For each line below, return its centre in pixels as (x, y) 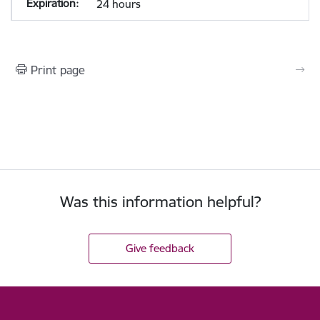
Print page (58, 70)
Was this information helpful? (160, 202)
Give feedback (160, 248)
